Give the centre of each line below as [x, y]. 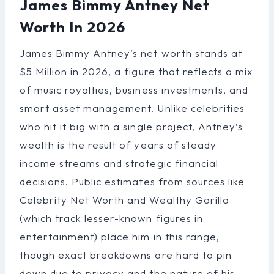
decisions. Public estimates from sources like [132, 181]
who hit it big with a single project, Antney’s [131, 126]
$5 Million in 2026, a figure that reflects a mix [136, 71]
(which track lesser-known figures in [111, 218]
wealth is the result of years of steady [118, 144]
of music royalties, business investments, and [134, 89]
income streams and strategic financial [119, 163]
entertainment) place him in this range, [120, 236]
